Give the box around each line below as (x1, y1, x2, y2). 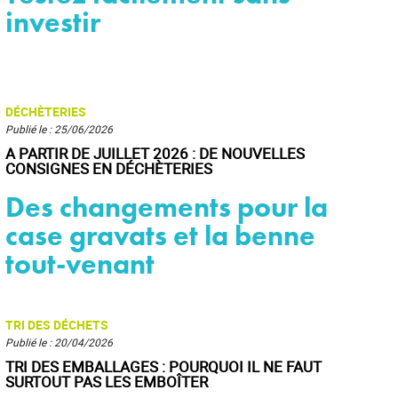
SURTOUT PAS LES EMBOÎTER (5, 371, 208, 392)
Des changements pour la (5, 189, 328, 226)
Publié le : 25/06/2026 (5, 122, 113, 136)
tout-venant (5, 246, 155, 283)
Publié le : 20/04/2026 (5, 335, 113, 349)
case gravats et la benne (5, 218, 315, 254)
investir (5, 4, 100, 41)
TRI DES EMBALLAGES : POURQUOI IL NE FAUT (5, 356, 322, 377)
